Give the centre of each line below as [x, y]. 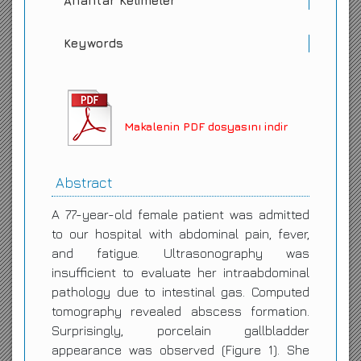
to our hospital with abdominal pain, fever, [180, 234]
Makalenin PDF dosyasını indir [206, 126]
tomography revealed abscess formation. [180, 311]
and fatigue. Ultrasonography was [180, 253]
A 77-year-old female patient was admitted [180, 214]
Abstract [84, 183]
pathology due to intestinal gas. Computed [180, 292]
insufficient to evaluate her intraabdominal [180, 272]
